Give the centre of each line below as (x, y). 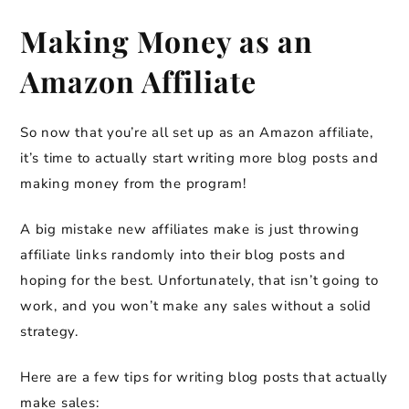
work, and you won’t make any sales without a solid (196, 306)
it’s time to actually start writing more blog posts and (199, 158)
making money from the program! (133, 184)
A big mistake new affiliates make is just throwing (190, 230)
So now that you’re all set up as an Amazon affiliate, (197, 133)
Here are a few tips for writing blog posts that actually (204, 378)
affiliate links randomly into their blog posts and (183, 255)
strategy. (49, 332)
